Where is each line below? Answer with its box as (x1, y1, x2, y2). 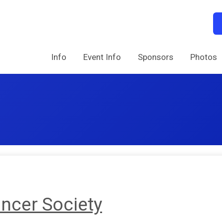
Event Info (83, 52, 121, 62)
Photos (190, 52, 217, 62)
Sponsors (138, 52, 173, 62)
